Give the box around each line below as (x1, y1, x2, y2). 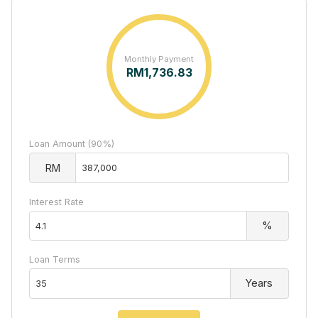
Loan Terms (29, 254, 80, 265)
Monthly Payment (124, 54, 194, 65)
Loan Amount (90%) (29, 138, 114, 150)
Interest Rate (29, 196, 84, 207)
